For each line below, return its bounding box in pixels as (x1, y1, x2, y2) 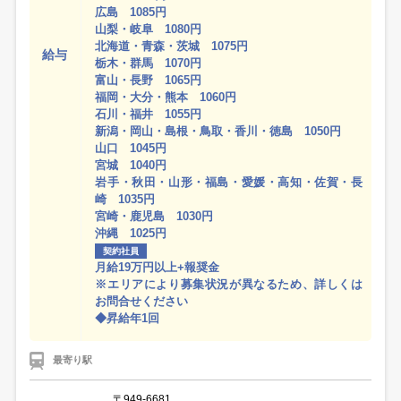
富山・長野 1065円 (95, 73, 202, 88)
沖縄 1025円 (95, 226, 167, 241)
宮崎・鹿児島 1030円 (95, 209, 214, 224)
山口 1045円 (95, 141, 167, 156)
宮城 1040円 (95, 158, 167, 173)
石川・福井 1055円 (95, 107, 202, 122)
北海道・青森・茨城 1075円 (95, 39, 249, 54)
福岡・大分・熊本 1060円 (95, 90, 237, 105)
